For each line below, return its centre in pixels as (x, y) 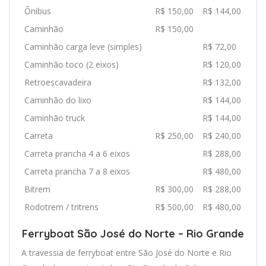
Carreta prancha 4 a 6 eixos (77, 153)
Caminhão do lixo (58, 100)
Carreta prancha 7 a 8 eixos (77, 171)
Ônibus (38, 11)
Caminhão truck (55, 118)
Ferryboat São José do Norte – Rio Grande (133, 233)
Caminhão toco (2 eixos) (72, 64)
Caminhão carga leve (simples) (83, 46)
